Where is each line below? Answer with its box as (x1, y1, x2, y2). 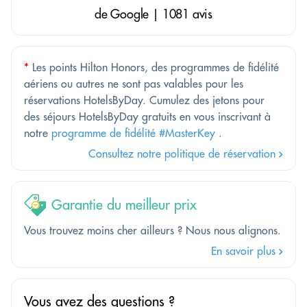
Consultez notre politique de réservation (88, 146, 279, 160)
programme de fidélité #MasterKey (51, 125, 215, 140)
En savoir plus (211, 243, 279, 258)
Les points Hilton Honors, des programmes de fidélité (29, 60, 279, 74)
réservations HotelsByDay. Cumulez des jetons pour (24, 93, 265, 107)
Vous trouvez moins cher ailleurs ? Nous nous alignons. (24, 223, 281, 237)
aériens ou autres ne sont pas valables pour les (24, 76, 243, 90)
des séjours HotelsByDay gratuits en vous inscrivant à (24, 109, 271, 123)
